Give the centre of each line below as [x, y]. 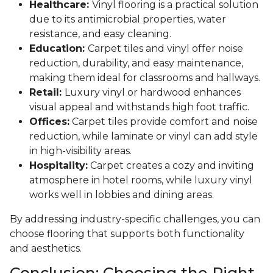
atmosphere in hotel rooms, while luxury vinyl [141, 180]
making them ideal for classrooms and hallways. [145, 77]
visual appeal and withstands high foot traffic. [139, 107]
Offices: [49, 121]
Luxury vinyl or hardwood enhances [153, 92]
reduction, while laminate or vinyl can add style [144, 136]
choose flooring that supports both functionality [127, 233]
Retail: [47, 92]
